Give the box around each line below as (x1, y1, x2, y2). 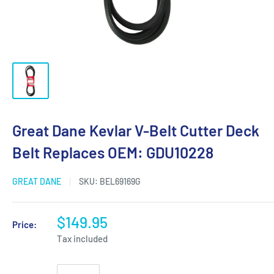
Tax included (57, 233, 108, 244)
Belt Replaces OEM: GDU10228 (12, 143, 213, 161)
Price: (12, 219, 37, 230)
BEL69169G (100, 176, 141, 187)
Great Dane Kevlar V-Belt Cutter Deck (12, 121, 259, 139)
